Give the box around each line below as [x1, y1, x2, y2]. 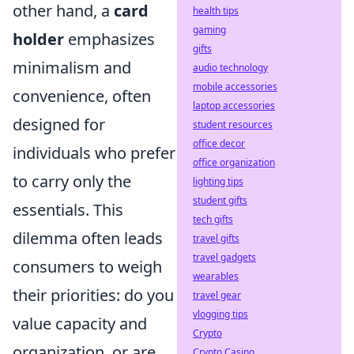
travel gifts [193, 232, 239, 245]
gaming [193, 23, 226, 36]
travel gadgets [193, 250, 256, 264]
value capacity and [13, 313, 147, 334]
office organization [193, 156, 275, 169]
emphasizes [64, 28, 155, 50]
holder [13, 28, 64, 50]
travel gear [193, 288, 241, 302]
